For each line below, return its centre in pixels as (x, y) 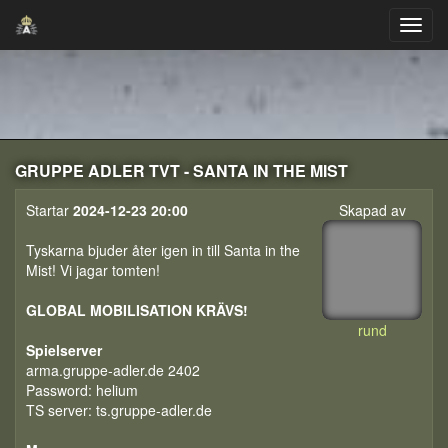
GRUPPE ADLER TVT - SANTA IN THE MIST (181, 170)
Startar (49, 210)
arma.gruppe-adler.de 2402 (113, 370)
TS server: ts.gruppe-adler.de (119, 410)
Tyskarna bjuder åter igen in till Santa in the (163, 250)
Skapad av (372, 210)
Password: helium (82, 390)
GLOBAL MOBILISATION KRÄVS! (137, 310)
